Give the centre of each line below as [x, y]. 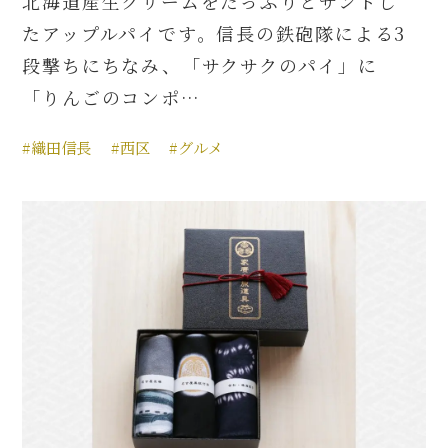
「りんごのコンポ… [111, 96]
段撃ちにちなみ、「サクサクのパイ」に [200, 64]
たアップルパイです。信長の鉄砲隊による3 [214, 32]
